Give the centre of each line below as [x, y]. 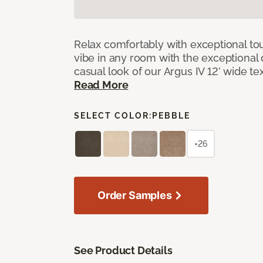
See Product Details [123, 250]
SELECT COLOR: [113, 115]
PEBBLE [171, 115]
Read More [101, 85]
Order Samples [135, 195]
